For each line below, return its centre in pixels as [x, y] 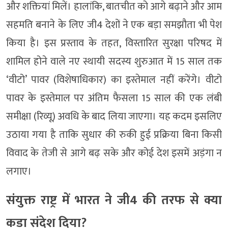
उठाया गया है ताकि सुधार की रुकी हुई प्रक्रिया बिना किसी [114, 135]
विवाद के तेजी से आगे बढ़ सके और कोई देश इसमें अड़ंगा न [114, 153]
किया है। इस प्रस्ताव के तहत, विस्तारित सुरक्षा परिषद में [114, 43]
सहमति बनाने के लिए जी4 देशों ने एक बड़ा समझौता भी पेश [114, 25]
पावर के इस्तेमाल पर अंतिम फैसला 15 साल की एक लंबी [114, 98]
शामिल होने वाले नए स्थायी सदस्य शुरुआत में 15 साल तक [114, 61]
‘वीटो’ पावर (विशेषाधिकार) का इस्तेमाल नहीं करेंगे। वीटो [114, 80]
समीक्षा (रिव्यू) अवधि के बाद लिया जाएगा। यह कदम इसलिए [114, 116]
